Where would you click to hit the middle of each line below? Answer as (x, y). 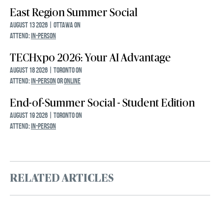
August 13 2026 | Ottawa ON (45, 25)
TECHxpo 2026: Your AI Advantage (90, 58)
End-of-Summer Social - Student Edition (102, 103)
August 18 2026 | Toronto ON (46, 70)
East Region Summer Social (74, 13)
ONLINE (72, 81)
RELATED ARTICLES (62, 179)
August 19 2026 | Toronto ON (46, 115)
